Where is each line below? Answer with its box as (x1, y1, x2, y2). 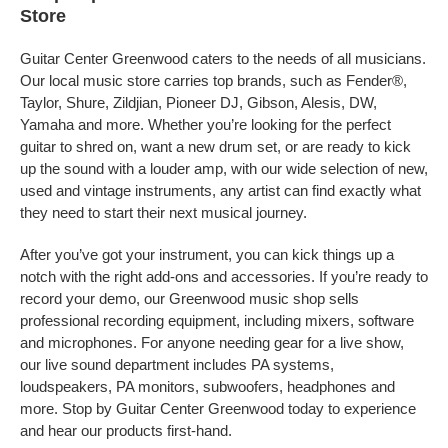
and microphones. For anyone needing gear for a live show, (20, 334, 404, 351)
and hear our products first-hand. (20, 422, 232, 439)
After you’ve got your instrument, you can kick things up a (20, 246, 394, 263)
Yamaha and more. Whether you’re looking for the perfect (20, 116, 391, 133)
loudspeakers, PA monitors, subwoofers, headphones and (20, 378, 395, 395)
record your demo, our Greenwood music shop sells (20, 290, 359, 307)
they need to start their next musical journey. (20, 204, 307, 221)
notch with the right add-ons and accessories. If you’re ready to (20, 268, 428, 285)
